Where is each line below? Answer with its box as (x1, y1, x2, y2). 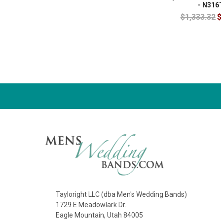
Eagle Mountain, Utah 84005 (55, 211, 143, 219)
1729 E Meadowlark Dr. (55, 200, 126, 209)
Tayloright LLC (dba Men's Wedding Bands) (55, 190, 187, 198)
